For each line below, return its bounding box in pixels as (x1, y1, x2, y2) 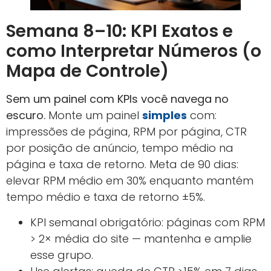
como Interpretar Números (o (6, 39, 261, 64)
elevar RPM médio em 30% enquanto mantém (6, 173, 253, 189)
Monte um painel (45, 108, 142, 123)
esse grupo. (30, 247, 93, 263)
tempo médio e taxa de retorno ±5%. (6, 189, 205, 205)
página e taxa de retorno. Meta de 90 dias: (6, 157, 238, 172)
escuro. (6, 108, 45, 123)
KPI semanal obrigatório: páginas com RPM (30, 214, 265, 230)
